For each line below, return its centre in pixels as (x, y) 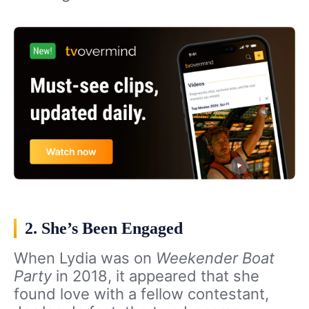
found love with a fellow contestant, (141, 294)
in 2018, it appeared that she (156, 276)
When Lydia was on (85, 258)
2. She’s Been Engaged (104, 229)
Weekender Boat (215, 258)
